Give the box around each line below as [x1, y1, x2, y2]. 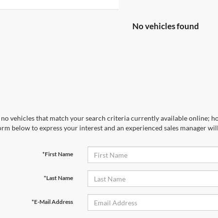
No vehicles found [132, 21, 199, 31]
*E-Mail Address [31, 198, 73, 205]
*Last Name [43, 174, 73, 182]
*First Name [42, 150, 73, 158]
